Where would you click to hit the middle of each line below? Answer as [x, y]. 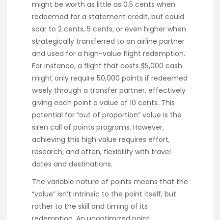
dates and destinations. [72, 164]
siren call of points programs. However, [98, 127]
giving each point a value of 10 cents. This [103, 103]
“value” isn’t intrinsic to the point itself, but [104, 194]
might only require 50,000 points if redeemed [110, 78]
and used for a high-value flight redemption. [109, 54]
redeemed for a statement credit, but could [108, 17]
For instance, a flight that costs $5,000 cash [107, 66]
